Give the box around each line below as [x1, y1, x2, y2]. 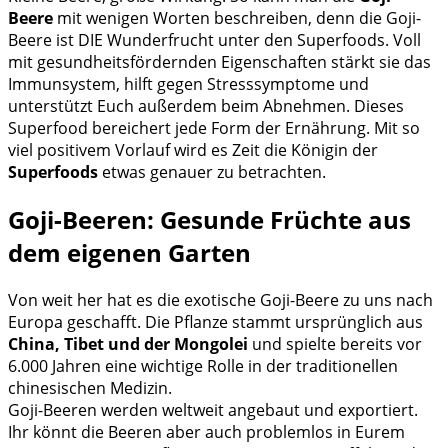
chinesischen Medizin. [8, 376, 172, 399]
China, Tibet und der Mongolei [8, 332, 248, 355]
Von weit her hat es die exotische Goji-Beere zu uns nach [8, 288, 433, 311]
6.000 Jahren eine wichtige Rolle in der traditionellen [8, 354, 398, 377]
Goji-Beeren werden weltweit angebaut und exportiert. [8, 398, 418, 421]
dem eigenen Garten [8, 235, 251, 269]
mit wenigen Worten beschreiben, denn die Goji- [53, 7, 421, 29]
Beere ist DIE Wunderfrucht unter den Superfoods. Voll [8, 29, 421, 51]
